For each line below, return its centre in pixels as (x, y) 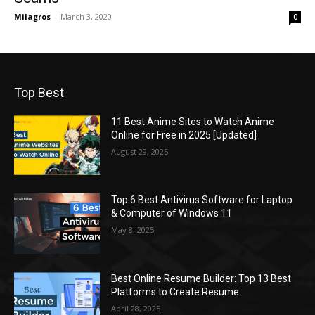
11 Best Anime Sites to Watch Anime (193, 121)
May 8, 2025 (133, 230)
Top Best (39, 92)
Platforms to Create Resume (175, 292)
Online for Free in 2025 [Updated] (184, 135)
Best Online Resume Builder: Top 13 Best (201, 279)
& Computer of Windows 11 (172, 213)
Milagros (32, 16)
